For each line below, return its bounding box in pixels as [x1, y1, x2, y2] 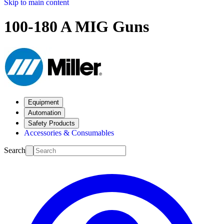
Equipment [28, 98, 59, 106]
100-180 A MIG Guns [4, 17, 149, 36]
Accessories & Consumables [24, 128, 114, 137]
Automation [28, 108, 61, 116]
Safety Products [28, 119, 75, 127]
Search [4, 145, 25, 154]
